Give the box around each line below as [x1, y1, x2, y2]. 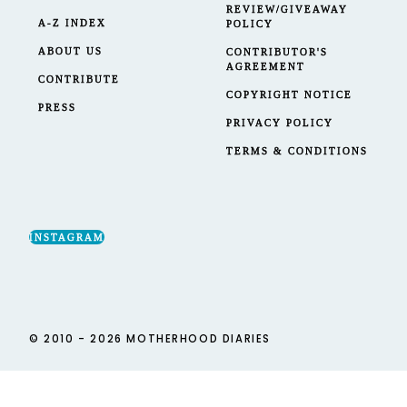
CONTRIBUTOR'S [226, 46, 328, 58]
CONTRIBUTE [38, 74, 120, 85]
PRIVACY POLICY [226, 117, 333, 129]
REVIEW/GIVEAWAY [226, 4, 348, 15]
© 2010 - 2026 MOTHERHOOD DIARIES [29, 331, 272, 346]
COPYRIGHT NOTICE [226, 89, 352, 101]
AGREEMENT [226, 61, 305, 73]
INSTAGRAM [29, 232, 104, 243]
